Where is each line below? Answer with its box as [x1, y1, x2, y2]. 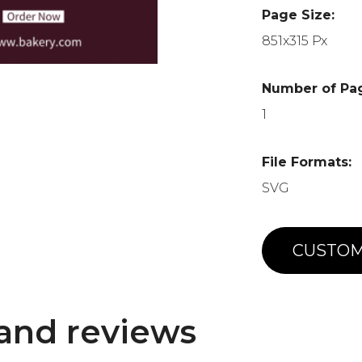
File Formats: [262, 154, 352, 170]
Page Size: [262, 7, 335, 23]
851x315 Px [262, 33, 328, 48]
